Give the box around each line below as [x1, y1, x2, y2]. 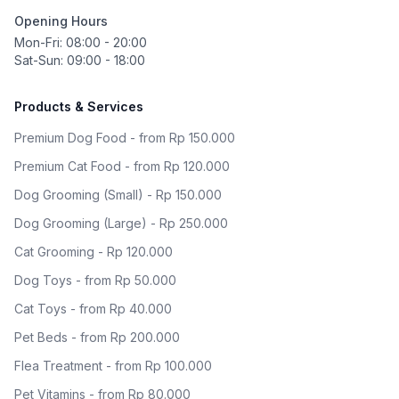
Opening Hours [14, 13, 108, 28]
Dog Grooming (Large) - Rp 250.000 [14, 216, 228, 231]
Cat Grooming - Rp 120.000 [14, 244, 173, 259]
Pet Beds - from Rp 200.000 [14, 330, 180, 345]
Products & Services [14, 99, 143, 114]
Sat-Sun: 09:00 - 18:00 [14, 53, 145, 68]
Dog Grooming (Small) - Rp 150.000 [14, 187, 222, 202]
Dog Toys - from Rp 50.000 [14, 273, 176, 288]
